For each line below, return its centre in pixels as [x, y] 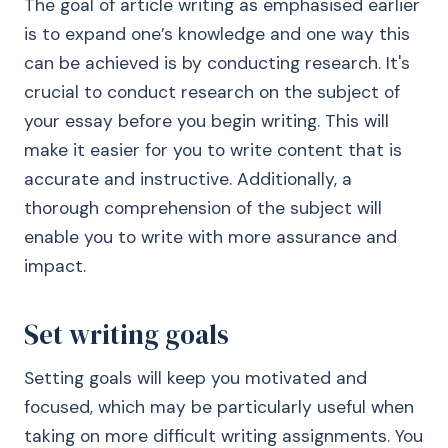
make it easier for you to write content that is [213, 150]
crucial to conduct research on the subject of [212, 92]
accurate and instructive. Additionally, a [188, 179]
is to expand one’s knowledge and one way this [217, 34]
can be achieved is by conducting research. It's [217, 63]
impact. [55, 266]
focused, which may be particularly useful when [219, 407]
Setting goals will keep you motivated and [195, 378]
